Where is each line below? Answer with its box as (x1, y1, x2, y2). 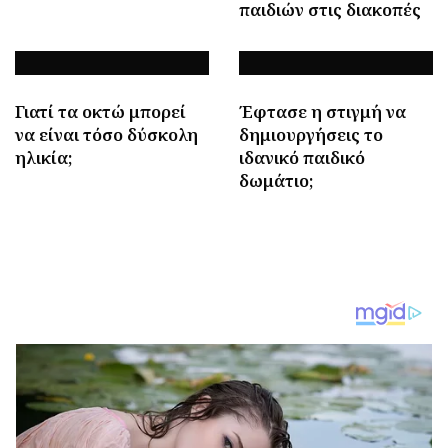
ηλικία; (15, 145, 72, 169)
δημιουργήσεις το (239, 122, 383, 146)
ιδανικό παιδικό (239, 145, 365, 169)
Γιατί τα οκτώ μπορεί (15, 99, 186, 123)
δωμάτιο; (239, 168, 313, 192)
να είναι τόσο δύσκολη (15, 122, 198, 146)
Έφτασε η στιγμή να (239, 99, 406, 123)
